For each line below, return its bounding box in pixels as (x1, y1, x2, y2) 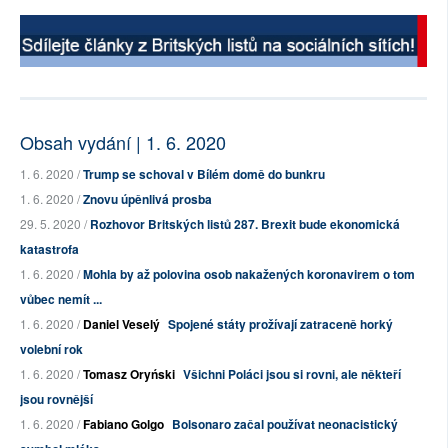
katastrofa (20, 240, 79, 259)
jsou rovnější (20, 390, 93, 409)
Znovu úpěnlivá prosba (83, 190, 212, 209)
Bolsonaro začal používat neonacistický (172, 415, 398, 434)
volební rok (20, 340, 83, 359)
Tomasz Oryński (83, 365, 175, 384)
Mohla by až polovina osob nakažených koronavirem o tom (83, 265, 415, 284)
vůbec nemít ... (20, 290, 102, 309)
